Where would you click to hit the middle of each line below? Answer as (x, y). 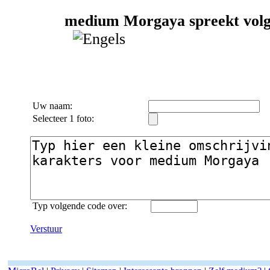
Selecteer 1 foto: (62, 118)
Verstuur (46, 228)
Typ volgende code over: (79, 206)
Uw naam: (51, 105)
